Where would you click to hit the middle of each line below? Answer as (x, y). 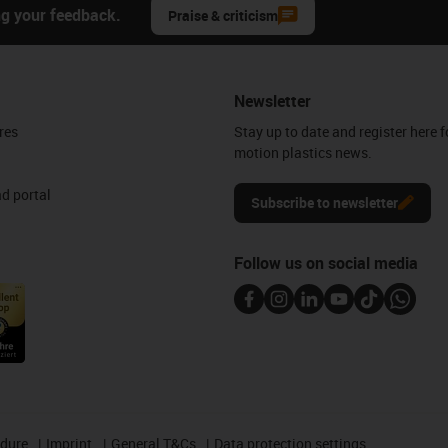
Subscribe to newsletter (325, 202)
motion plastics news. (303, 152)
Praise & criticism (223, 15)
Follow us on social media (326, 262)
